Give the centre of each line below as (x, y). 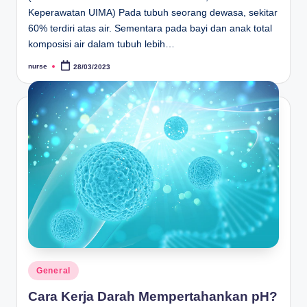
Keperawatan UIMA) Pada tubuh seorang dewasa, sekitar (153, 12)
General (54, 271)
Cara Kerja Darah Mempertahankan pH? (153, 296)
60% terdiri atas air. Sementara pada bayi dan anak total (150, 28)
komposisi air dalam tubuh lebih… (101, 44)
